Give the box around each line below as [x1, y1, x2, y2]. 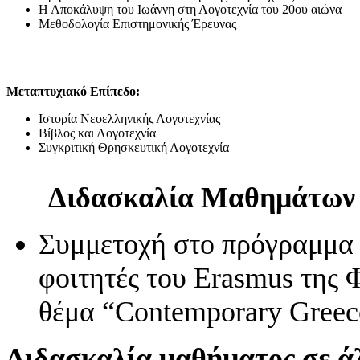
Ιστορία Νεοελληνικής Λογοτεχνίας [39, 111, 220, 125]
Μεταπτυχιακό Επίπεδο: [6, 84, 140, 98]
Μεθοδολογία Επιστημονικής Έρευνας [39, 16, 236, 31]
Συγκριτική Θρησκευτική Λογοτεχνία [39, 140, 229, 154]
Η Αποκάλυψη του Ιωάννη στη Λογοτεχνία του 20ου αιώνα [39, 2, 342, 16]
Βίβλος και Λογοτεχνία [39, 125, 156, 140]
